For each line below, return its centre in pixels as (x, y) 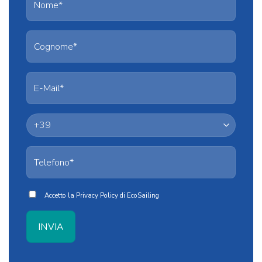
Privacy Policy (97, 196)
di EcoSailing (139, 196)
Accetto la (60, 196)
